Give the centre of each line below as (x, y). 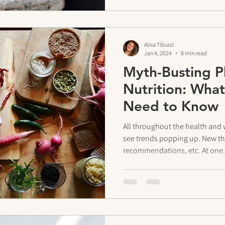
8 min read (194, 53)
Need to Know (171, 106)
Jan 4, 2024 (158, 53)
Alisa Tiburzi (159, 44)
